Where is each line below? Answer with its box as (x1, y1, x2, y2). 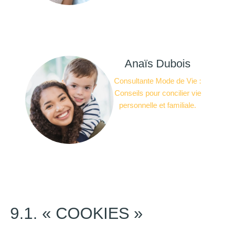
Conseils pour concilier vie (114, 89, 201, 98)
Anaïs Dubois (125, 57, 191, 70)
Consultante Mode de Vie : (114, 77, 201, 86)
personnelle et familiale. (119, 101, 196, 110)
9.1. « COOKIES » (10, 204, 143, 223)
